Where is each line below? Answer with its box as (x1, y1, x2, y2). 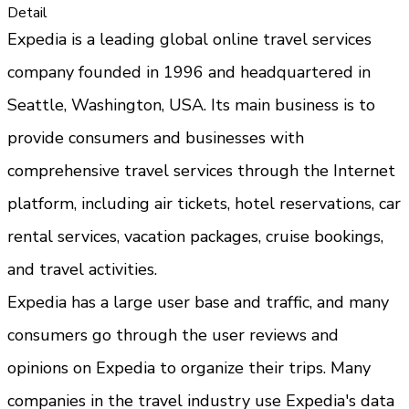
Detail (7, 2, 47, 23)
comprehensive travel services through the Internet (7, 159, 395, 182)
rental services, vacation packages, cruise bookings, (7, 225, 383, 247)
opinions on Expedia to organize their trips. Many (7, 356, 371, 379)
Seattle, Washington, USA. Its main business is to (7, 93, 375, 116)
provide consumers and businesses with (7, 126, 304, 149)
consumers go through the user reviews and (7, 323, 339, 346)
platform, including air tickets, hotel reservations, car (7, 192, 401, 215)
